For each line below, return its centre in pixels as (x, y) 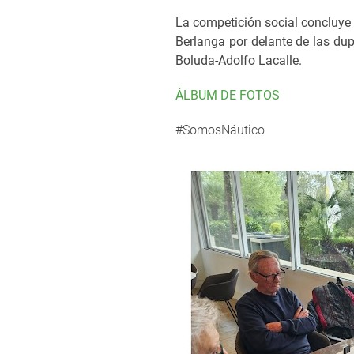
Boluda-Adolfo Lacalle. (239, 60)
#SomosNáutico (220, 130)
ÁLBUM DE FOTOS (228, 95)
